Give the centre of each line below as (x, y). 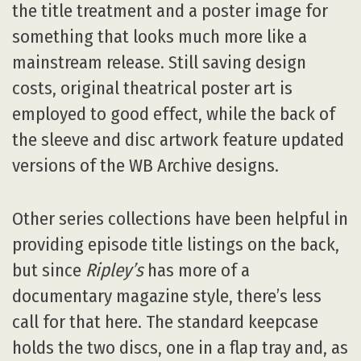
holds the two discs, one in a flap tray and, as (180, 348)
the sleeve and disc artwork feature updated (178, 139)
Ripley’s (114, 271)
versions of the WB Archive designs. (145, 165)
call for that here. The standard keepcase (165, 322)
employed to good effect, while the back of (174, 114)
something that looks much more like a (160, 36)
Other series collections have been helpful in (180, 219)
